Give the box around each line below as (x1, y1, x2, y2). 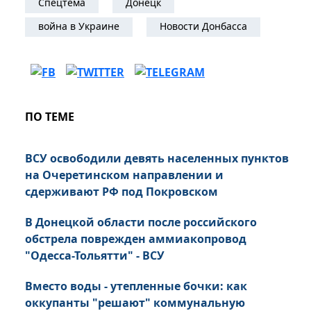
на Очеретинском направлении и (25, 167, 224, 183)
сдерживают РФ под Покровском (25, 184, 218, 200)
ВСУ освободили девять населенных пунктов (25, 151, 289, 167)
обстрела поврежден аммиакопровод (25, 231, 246, 247)
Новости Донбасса (160, 19, 247, 33)
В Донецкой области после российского (25, 215, 257, 230)
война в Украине (38, 19, 119, 33)
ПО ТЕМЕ (25, 109, 74, 125)
